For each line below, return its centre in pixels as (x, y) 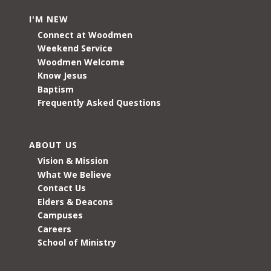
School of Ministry (77, 243)
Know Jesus (62, 76)
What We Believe (74, 174)
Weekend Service (75, 48)
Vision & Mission (73, 161)
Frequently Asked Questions (99, 103)
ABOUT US (53, 145)
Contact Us (62, 188)
